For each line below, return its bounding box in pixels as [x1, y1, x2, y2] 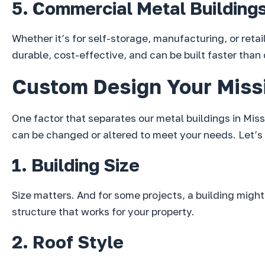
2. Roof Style [12, 231, 124, 253]
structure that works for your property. [12, 205, 195, 218]
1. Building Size [12, 154, 140, 176]
